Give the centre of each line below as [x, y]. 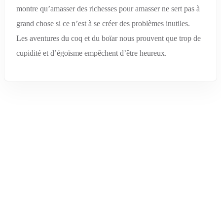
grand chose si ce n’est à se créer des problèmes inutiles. [103, 24]
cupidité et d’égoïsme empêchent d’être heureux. [92, 53]
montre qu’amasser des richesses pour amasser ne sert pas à [108, 9]
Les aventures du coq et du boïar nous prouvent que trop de [109, 38]
